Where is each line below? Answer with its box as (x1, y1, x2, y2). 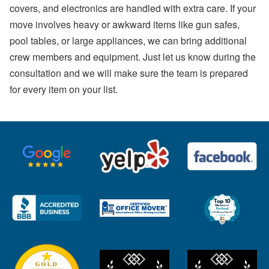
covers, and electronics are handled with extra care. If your (10, 1, 256, 16)
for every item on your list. (10, 82, 118, 97)
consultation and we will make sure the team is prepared (10, 66, 248, 80)
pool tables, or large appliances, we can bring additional (10, 34, 247, 48)
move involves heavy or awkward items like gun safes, (10, 17, 240, 32)
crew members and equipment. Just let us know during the (10, 50, 256, 64)
